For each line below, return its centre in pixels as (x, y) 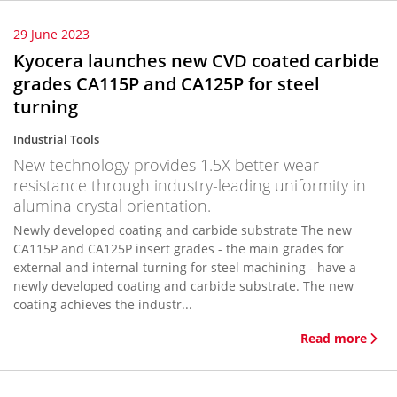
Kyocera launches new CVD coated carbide (196, 61)
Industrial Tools (56, 139)
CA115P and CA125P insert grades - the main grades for (179, 249)
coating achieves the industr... (103, 304)
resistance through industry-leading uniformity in (190, 185)
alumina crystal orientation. (112, 206)
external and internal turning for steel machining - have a (185, 267)
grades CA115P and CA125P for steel (167, 84)
